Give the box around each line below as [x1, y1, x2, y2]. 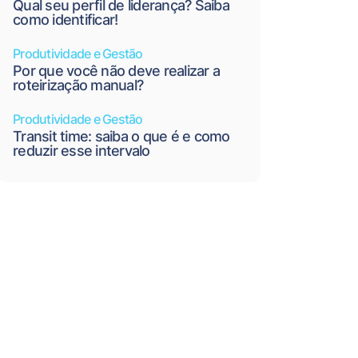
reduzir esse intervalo [13, 142, 150, 159]
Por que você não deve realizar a [13, 62, 220, 79]
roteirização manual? [13, 77, 143, 93]
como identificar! [13, 11, 118, 28]
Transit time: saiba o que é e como [13, 128, 230, 145]
